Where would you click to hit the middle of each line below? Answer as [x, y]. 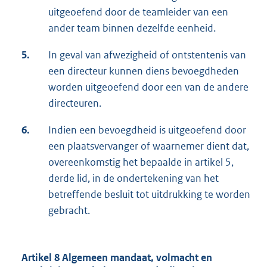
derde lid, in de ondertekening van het [133, 178]
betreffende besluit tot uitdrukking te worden [149, 194]
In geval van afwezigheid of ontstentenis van [147, 55]
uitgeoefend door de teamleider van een [138, 12]
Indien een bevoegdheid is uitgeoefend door [147, 130]
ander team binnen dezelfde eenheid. [132, 28]
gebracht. [69, 210]
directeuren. [75, 103]
